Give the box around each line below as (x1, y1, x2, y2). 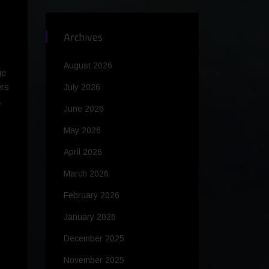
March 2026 (64, 169, 109, 179)
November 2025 (64, 255, 124, 265)
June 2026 (64, 104, 104, 114)
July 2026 (64, 82, 100, 92)
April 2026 (64, 147, 102, 157)
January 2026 (64, 212, 116, 222)
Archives (64, 29, 103, 46)
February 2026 (64, 190, 119, 201)
